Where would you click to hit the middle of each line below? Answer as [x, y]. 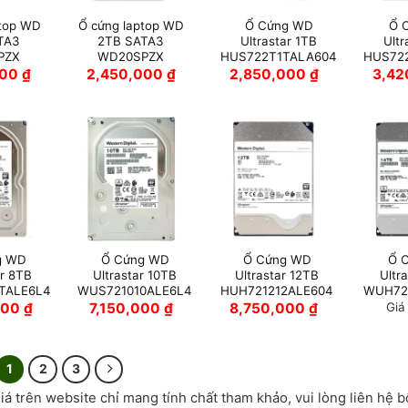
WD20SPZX [131, 56]
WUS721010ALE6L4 [135, 291]
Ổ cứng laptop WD [131, 25]
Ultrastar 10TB [135, 275]
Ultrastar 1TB [279, 41]
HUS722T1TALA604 [279, 56]
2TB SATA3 [131, 41]
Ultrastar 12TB [277, 275]
